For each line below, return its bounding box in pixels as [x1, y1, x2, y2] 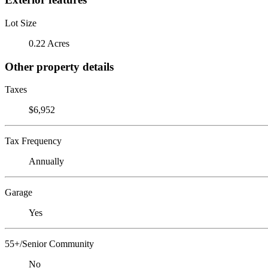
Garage [5, 187, 32, 198]
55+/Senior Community [5, 239, 94, 249]
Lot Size [5, 17, 36, 28]
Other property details [5, 60, 114, 73]
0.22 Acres [29, 38, 69, 48]
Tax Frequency [5, 136, 62, 147]
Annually [29, 156, 64, 167]
